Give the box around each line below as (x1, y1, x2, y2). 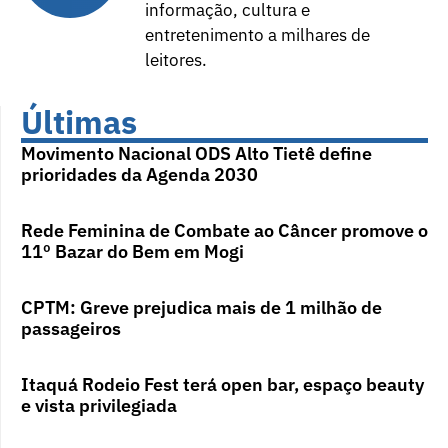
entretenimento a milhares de (145, 23, 370, 46)
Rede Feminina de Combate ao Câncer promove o (21, 219, 428, 243)
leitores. (145, 48, 207, 71)
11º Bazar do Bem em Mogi (21, 240, 248, 264)
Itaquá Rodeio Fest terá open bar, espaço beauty (21, 373, 424, 397)
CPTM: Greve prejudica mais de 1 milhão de (21, 296, 382, 320)
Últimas (21, 101, 137, 144)
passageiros (21, 317, 121, 341)
